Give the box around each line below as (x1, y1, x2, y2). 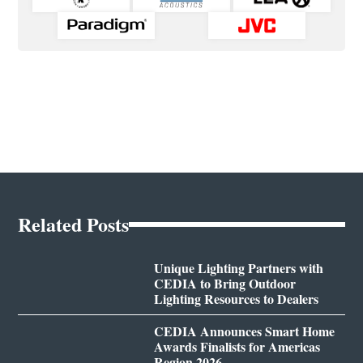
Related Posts (18, 209, 130, 238)
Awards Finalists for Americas (153, 336, 320, 356)
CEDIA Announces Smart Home (153, 321, 335, 340)
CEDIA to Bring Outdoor (153, 273, 296, 293)
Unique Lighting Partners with (153, 258, 323, 277)
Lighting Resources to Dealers (153, 288, 318, 308)
